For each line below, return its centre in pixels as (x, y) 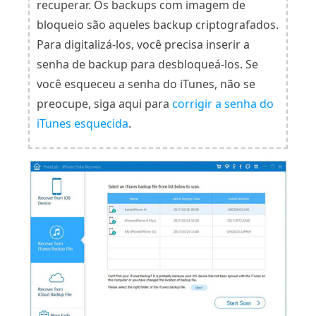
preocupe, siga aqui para (104, 104)
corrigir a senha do (223, 104)
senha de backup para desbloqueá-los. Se (147, 65)
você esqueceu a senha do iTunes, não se (146, 84)
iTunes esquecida (83, 124)
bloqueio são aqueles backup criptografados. (158, 25)
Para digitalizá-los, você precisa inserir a (143, 45)
